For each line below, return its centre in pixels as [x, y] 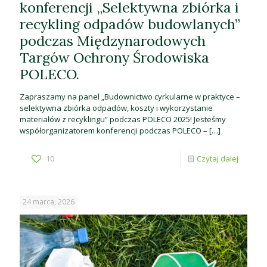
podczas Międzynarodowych [113, 41]
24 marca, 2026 [49, 202]
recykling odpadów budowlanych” [130, 24]
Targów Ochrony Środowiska [114, 58]
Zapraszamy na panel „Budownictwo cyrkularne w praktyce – [130, 97]
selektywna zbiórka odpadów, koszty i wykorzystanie [116, 108]
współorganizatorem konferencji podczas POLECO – [114, 131]
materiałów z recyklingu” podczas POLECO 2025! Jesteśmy [123, 119]
